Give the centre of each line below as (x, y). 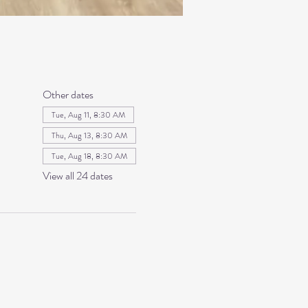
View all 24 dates (77, 175)
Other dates (68, 94)
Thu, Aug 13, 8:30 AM (89, 135)
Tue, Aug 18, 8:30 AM (89, 156)
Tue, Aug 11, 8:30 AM (88, 114)
